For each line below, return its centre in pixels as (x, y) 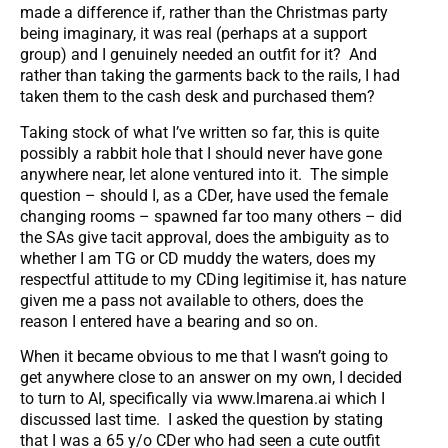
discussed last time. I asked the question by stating (201, 420)
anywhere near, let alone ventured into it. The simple (204, 174)
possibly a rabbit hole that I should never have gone (201, 153)
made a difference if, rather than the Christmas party (204, 13)
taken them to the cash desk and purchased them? (197, 97)
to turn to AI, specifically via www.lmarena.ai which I (202, 399)
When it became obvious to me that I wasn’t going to (204, 357)
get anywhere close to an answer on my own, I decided (211, 378)
